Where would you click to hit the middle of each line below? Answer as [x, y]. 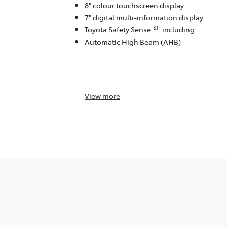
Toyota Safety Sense [118, 30]
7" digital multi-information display [144, 17]
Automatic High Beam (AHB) [133, 42]
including [178, 30]
